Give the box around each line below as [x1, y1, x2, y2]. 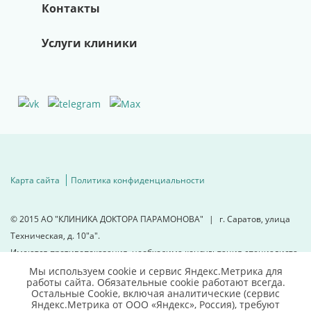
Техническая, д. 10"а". [10, 230, 100, 242]
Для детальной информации [10, 277, 129, 289]
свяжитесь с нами [10, 294, 85, 306]
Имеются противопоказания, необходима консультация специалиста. [10, 246, 300, 259]
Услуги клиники [42, 35, 137, 51]
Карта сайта [10, 174, 60, 187]
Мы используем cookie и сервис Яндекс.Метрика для [28, 264, 283, 278]
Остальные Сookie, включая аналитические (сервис [31, 287, 280, 300]
